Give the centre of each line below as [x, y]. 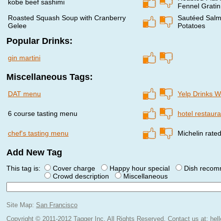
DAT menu [24, 94]
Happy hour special [142, 168]
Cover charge [76, 168]
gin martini [24, 58]
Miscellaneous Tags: [50, 77]
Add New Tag [34, 152]
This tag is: [25, 168]
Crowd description [83, 176]
